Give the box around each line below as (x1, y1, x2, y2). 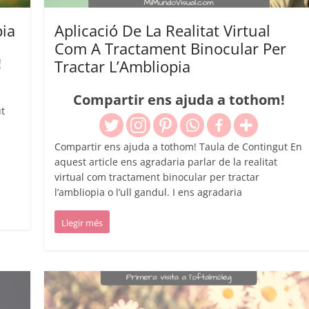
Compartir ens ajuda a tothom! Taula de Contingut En (54, 140, 303, 154)
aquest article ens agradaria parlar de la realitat (54, 155, 278, 169)
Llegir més (61, 217, 103, 230)
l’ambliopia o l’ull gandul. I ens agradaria (54, 186, 243, 199)
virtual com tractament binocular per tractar (54, 170, 260, 184)
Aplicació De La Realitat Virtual (54, 20, 271, 41)
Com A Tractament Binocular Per (54, 38, 287, 59)
